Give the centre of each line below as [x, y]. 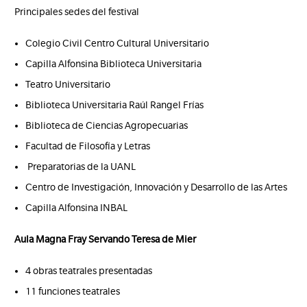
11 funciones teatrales [73, 291]
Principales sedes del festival [77, 11]
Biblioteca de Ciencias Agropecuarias [107, 125]
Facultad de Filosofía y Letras [88, 146]
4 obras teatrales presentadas [89, 270]
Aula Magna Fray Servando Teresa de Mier [106, 239]
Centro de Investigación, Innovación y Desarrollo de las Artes [157, 187]
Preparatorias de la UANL [81, 166]
